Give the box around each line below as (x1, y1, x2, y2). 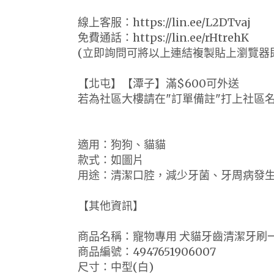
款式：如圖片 (78, 152, 144, 167)
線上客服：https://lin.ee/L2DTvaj (78, 15, 251, 29)
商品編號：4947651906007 (78, 244, 216, 259)
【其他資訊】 (78, 198, 144, 213)
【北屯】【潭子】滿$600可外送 (78, 76, 239, 91)
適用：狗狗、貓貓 (78, 137, 166, 152)
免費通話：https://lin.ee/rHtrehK (78, 30, 249, 45)
